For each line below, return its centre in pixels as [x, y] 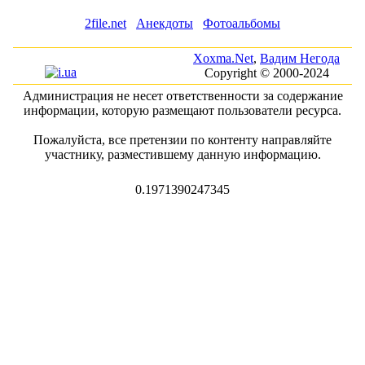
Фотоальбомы [242, 23]
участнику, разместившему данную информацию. [182, 154]
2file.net [106, 23]
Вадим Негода [300, 58]
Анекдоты [165, 23]
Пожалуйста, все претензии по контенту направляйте [182, 140]
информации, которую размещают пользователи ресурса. [182, 110]
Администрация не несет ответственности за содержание [182, 96]
